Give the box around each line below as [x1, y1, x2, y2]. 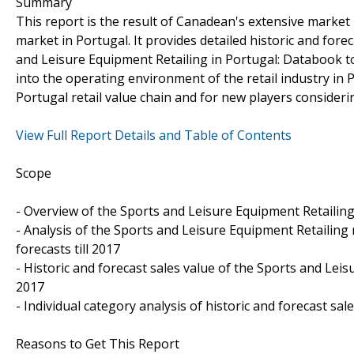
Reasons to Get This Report [16, 334, 179, 352]
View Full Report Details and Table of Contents [16, 126, 292, 144]
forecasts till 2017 [16, 239, 120, 258]
